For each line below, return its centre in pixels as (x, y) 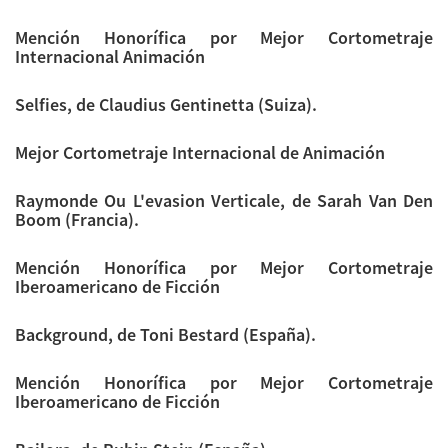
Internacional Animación (110, 56)
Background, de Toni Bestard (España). (165, 334)
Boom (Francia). (77, 219)
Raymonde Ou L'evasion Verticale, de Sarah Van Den (224, 200)
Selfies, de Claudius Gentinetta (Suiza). (166, 104)
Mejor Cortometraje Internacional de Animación (200, 152)
